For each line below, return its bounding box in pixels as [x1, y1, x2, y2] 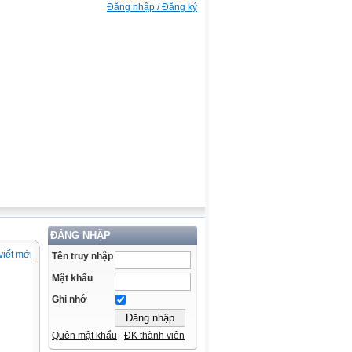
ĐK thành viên [124, 330, 185, 342]
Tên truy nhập [52, 251, 113, 262]
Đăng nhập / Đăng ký [107, 2, 197, 13]
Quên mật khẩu [52, 330, 117, 342]
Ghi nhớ [52, 294, 87, 306]
